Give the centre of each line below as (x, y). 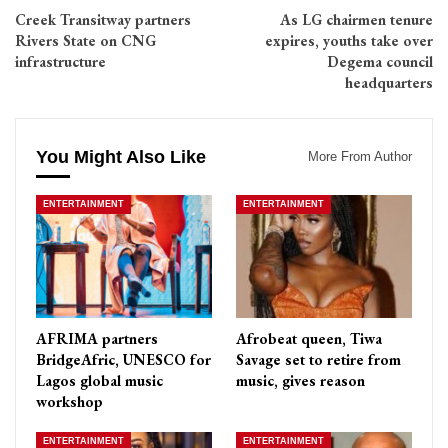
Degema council (380, 61)
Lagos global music (99, 380)
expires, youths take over (349, 40)
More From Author (360, 156)
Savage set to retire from (318, 359)
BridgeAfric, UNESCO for (123, 359)
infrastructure (60, 61)
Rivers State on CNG (85, 40)
